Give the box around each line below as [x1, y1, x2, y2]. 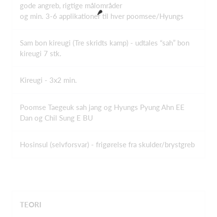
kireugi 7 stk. [20, 49, 62, 58]
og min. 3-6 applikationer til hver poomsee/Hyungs [20, 11, 184, 20]
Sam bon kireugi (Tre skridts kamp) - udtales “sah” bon [20, 38, 189, 47]
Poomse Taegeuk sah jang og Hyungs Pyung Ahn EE [20, 103, 185, 111]
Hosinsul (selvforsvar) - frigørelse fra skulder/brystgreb [20, 140, 195, 149]
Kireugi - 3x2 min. [20, 76, 77, 84]
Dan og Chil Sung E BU [20, 113, 93, 122]
